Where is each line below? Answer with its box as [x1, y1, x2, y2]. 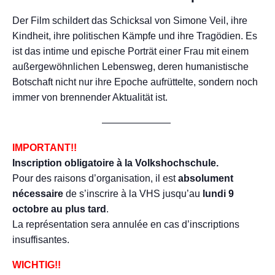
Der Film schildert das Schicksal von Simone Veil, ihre [12, 15, 247, 26]
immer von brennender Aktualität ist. [12, 92, 168, 103]
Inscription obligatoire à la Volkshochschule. [12, 158, 219, 169]
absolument [178, 173, 233, 184]
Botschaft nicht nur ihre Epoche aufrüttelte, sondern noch [12, 77, 258, 88]
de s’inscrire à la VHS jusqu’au [63, 188, 203, 199]
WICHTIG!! [12, 260, 61, 271]
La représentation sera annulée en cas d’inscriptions [12, 219, 239, 230]
